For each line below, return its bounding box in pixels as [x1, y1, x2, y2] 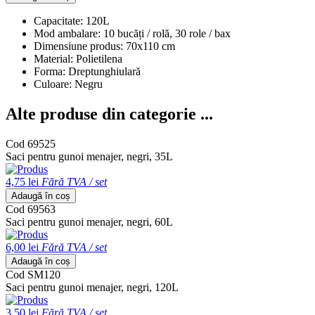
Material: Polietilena [34, 53, 122, 65]
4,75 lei [6, 176, 39, 188]
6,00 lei [6, 241, 39, 254]
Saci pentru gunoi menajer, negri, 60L [6, 216, 173, 229]
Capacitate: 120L [34, 15, 110, 27]
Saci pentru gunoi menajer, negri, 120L [6, 281, 179, 294]
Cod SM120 [6, 269, 60, 281]
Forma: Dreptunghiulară [34, 65, 141, 78]
